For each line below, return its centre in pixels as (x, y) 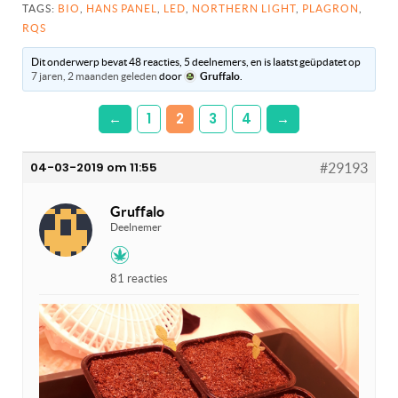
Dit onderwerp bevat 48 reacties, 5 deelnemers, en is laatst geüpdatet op (196, 61)
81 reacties (139, 278)
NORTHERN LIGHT (244, 8)
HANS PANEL (122, 8)
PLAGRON (330, 8)
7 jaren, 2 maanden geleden (95, 76)
